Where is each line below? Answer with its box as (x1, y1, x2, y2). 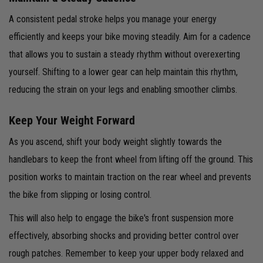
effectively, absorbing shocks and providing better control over (9, 230, 239, 241)
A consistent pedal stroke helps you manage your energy (9, 13, 217, 25)
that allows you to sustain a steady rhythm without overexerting (9, 48, 240, 60)
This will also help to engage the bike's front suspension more (9, 212, 234, 224)
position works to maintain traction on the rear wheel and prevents (9, 171, 251, 183)
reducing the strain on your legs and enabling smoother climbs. (9, 83, 240, 95)
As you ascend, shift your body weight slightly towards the (9, 136, 222, 147)
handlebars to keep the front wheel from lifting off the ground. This (9, 153, 253, 165)
